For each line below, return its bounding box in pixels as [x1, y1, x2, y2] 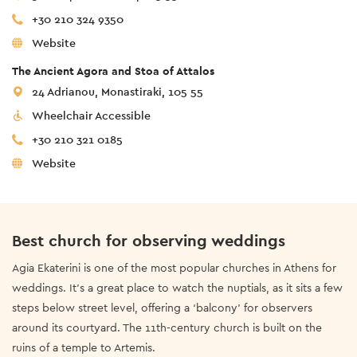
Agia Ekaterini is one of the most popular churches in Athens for [12, 260, 336, 275]
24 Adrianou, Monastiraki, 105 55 [32, 84, 203, 99]
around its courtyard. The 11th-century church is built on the [12, 320, 322, 335]
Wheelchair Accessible [32, 108, 151, 123]
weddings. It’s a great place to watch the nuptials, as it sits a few [12, 280, 343, 295]
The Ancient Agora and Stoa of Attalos [12, 63, 214, 78]
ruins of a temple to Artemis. [12, 339, 155, 355]
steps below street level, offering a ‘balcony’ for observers [12, 300, 312, 315]
